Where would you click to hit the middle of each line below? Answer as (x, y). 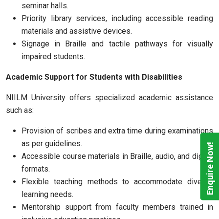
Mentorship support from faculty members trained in (117, 207)
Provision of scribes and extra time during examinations (117, 131)
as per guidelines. (52, 143)
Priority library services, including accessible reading (117, 18)
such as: (20, 110)
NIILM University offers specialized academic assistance (109, 98)
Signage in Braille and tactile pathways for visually (117, 44)
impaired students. (53, 56)
